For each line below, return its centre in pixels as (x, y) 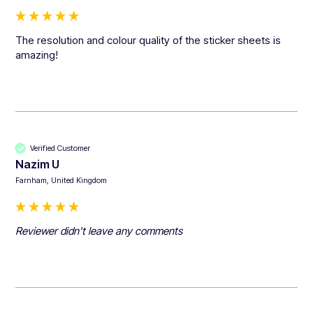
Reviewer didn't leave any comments (99, 231)
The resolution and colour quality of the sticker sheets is (148, 41)
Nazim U (38, 165)
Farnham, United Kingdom (61, 181)
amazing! (37, 55)
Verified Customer (60, 148)
